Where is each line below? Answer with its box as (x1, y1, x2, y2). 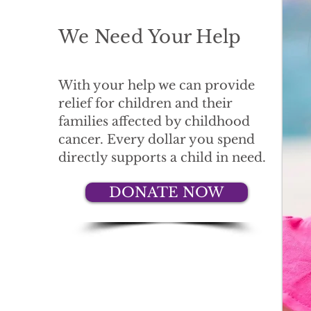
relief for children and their (58, 96, 233, 111)
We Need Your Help (58, 26, 242, 48)
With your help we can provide (58, 78, 255, 93)
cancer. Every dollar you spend (58, 132, 255, 147)
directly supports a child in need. (58, 150, 266, 165)
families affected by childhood (58, 114, 250, 129)
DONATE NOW (109, 184, 224, 201)
